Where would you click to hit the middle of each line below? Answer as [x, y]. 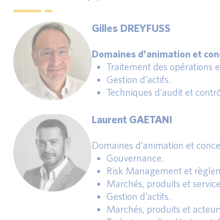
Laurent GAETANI [132, 119]
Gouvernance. [135, 158]
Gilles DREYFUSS [131, 28]
